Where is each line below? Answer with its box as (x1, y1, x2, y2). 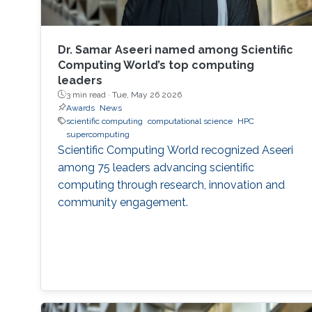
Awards (65, 102, 95, 113)
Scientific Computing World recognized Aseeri (57, 143, 293, 157)
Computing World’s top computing (57, 58, 254, 72)
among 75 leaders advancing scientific (57, 160, 254, 174)
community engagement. (57, 195, 188, 209)
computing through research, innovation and (57, 178, 285, 192)
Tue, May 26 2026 (111, 89, 182, 100)
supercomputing (65, 129, 130, 139)
